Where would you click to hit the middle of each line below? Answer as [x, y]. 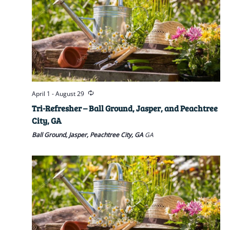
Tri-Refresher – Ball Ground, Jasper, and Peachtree [124, 108]
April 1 [41, 94]
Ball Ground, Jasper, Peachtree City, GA [88, 135]
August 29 [70, 94]
